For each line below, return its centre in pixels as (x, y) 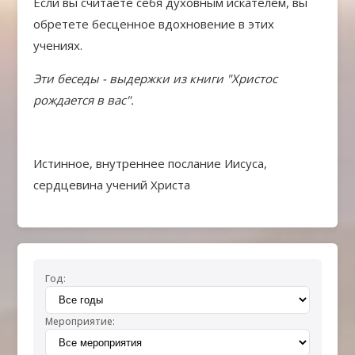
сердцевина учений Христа (112, 185)
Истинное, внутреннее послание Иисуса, (151, 163)
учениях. (58, 45)
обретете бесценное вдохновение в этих (154, 24)
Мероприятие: (80, 321)
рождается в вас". (84, 100)
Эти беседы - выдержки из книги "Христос (156, 78)
